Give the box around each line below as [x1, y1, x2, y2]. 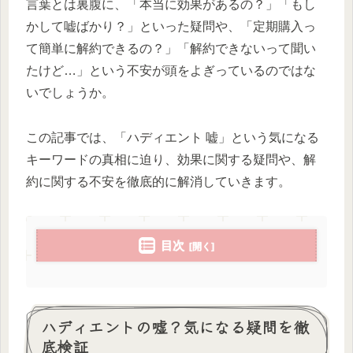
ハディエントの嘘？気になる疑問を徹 [41, 315, 309, 339]
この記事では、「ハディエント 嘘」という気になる [26, 131, 319, 145]
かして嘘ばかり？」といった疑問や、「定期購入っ [26, 20, 316, 34]
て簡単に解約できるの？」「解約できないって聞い [26, 42, 316, 56]
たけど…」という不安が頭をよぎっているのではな [26, 64, 316, 78]
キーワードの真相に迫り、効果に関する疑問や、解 [26, 153, 316, 167]
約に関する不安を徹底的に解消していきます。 [26, 175, 291, 189]
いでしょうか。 [26, 86, 114, 100]
